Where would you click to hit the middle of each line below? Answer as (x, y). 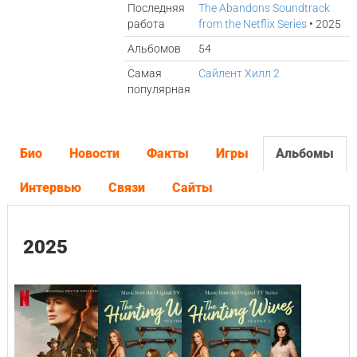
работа (147, 24)
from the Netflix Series (253, 24)
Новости (94, 153)
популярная (159, 89)
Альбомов (155, 49)
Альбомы (304, 153)
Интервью (50, 188)
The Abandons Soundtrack (265, 8)
